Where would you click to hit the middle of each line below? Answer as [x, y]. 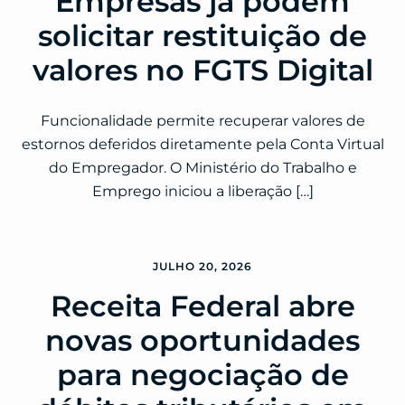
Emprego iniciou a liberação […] [202, 192]
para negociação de [202, 375]
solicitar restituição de [202, 36]
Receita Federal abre [202, 306]
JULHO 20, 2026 [202, 267]
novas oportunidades [202, 341]
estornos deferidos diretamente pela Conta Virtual [202, 145]
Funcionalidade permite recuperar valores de [202, 121]
